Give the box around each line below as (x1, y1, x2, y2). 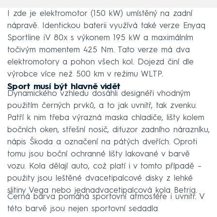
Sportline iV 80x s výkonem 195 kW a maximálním (7, 33, 193, 42)
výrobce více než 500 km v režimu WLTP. (7, 70, 163, 78)
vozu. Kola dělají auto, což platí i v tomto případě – (7, 162, 201, 170)
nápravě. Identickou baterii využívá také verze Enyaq (7, 21, 205, 30)
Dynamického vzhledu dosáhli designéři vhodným (7, 89, 190, 98)
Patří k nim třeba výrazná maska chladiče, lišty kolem (7, 113, 204, 122)
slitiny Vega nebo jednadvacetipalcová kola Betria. (7, 186, 197, 195)
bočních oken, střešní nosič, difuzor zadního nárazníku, (7, 125, 210, 134)
